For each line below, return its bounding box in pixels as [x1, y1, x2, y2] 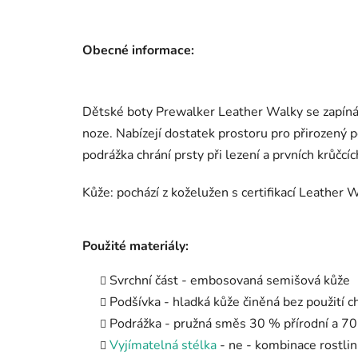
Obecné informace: [82, 42, 194, 60]
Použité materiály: [82, 237, 189, 256]
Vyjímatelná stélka [109, 336, 217, 355]
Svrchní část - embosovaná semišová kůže [109, 272, 350, 290]
